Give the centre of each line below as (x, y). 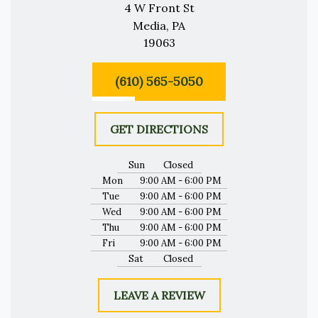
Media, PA (159, 25)
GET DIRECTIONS (159, 129)
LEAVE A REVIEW (159, 295)
